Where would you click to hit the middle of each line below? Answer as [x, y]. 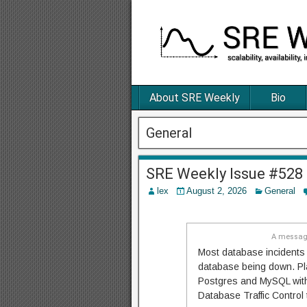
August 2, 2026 [217, 191]
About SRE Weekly [195, 98]
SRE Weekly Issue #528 [224, 174]
